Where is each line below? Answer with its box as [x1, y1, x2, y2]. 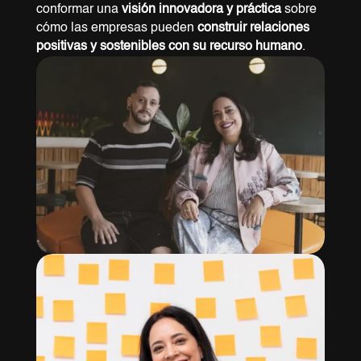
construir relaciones [197, 22, 309, 35]
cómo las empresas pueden [35, 22, 197, 35]
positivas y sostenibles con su [35, 40, 210, 53]
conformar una [35, 3, 122, 16]
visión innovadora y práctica [121, 3, 284, 16]
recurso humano [209, 40, 302, 53]
